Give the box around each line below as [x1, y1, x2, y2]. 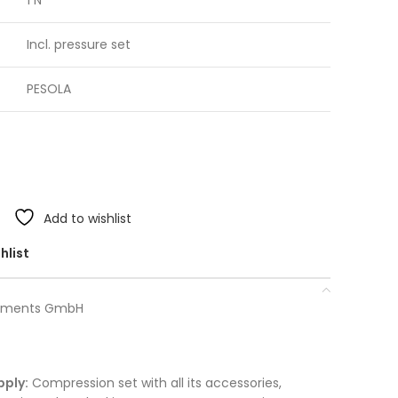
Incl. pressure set [27, 36, 131, 53]
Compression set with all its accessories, [28, 374, 282, 392]
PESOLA [27, 80, 71, 98]
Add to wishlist [44, 210, 131, 227]
